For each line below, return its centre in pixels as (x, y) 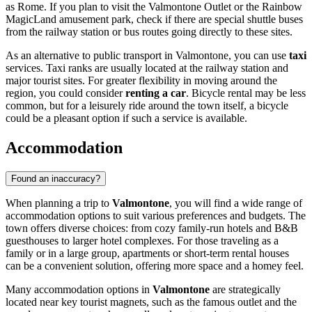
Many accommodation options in (79, 289)
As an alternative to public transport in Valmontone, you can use (147, 55)
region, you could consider (65, 93)
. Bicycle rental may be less (246, 93)
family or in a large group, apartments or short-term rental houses (147, 253)
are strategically (245, 289)
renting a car (156, 93)
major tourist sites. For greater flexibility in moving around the (141, 80)
